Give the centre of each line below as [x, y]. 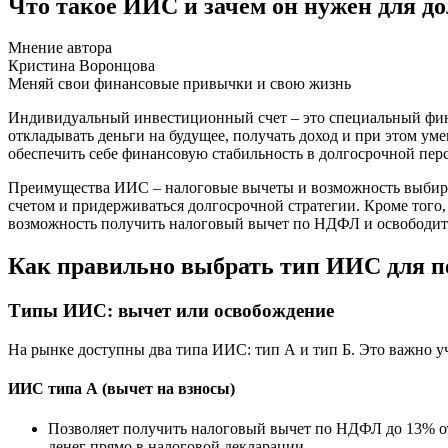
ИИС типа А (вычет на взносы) [121, 389]
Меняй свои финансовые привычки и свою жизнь [179, 84]
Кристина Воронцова [81, 66]
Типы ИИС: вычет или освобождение [171, 311]
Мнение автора [60, 48]
